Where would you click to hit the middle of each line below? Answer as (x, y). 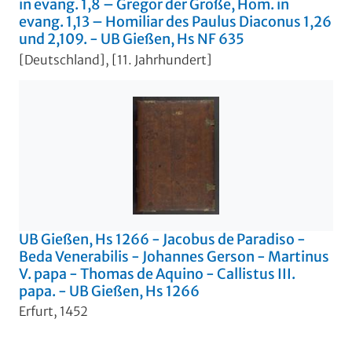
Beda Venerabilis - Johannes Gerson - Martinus (174, 256)
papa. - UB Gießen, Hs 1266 (109, 291)
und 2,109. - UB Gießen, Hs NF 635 (132, 39)
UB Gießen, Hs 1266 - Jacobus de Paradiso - (162, 239)
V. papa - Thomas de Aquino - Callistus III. (157, 273)
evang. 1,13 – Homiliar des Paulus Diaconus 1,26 (175, 22)
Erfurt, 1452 (53, 312)
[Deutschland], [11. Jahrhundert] (115, 59)
